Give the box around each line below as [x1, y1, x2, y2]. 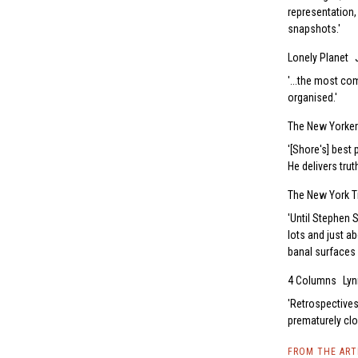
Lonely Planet [288, 51, 348, 65]
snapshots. [288, 22, 338, 36]
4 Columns [288, 274, 336, 288]
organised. [288, 91, 335, 105]
